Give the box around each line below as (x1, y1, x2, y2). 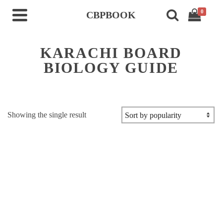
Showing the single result (7, 111, 86, 119)
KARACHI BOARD (40, 45, 182, 61)
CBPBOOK (86, 9, 136, 20)
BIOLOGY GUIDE (43, 59, 179, 76)
